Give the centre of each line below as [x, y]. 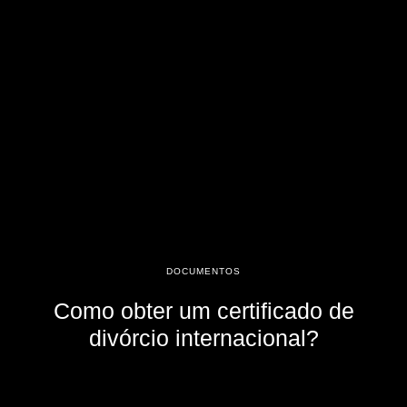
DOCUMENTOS [203, 271]
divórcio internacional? [203, 338]
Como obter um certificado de [203, 311]
